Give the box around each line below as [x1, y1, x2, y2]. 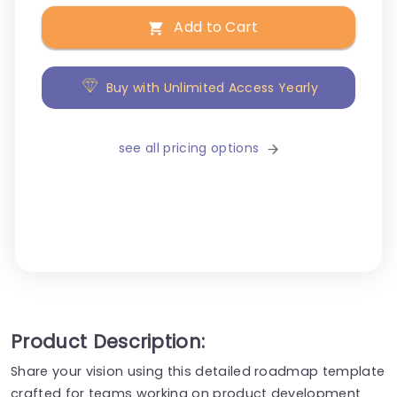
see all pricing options [118, 139, 260, 158]
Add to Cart [174, 17, 259, 38]
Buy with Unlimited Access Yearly [105, 79, 318, 97]
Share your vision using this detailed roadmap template [11, 362, 385, 380]
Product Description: [11, 328, 206, 354]
